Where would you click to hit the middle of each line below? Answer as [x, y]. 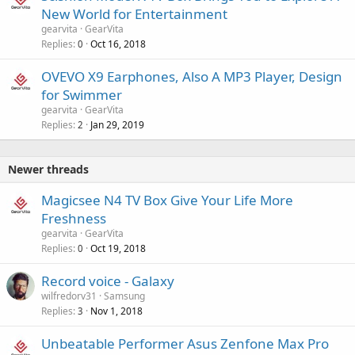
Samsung [124, 296]
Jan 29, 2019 [117, 124]
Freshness [74, 218]
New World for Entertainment [134, 13]
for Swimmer [82, 94]
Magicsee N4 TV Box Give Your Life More [167, 200]
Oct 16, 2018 [118, 44]
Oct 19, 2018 [118, 248]
